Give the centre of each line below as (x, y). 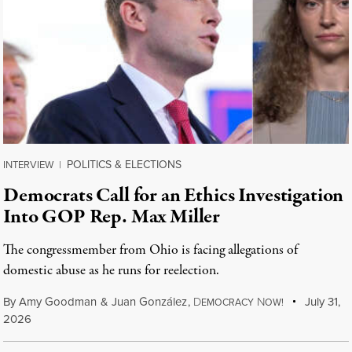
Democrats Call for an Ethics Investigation (174, 196)
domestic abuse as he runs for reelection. (111, 271)
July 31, (321, 302)
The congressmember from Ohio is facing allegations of (150, 250)
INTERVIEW (28, 165)
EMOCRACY (227, 302)
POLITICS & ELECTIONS (124, 165)
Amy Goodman (58, 302)
